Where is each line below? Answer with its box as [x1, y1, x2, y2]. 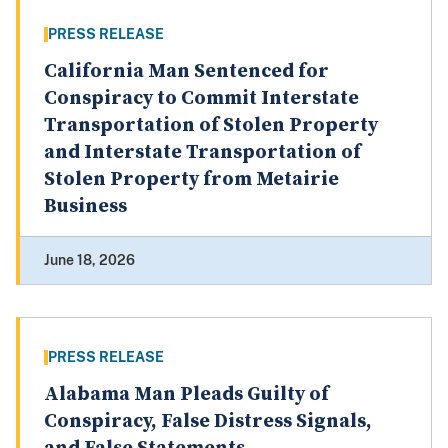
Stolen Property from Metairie [44, 167, 339, 193]
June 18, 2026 [44, 252, 135, 269]
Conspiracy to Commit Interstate [44, 86, 359, 112]
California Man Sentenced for [44, 59, 329, 85]
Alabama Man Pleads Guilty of [44, 382, 329, 408]
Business [44, 194, 127, 220]
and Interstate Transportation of [44, 140, 361, 166]
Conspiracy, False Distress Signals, [44, 409, 372, 435]
